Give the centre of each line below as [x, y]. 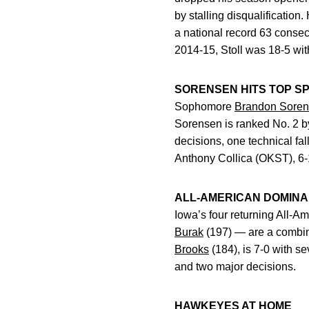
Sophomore [205, 107]
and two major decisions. [235, 267]
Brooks [192, 249]
